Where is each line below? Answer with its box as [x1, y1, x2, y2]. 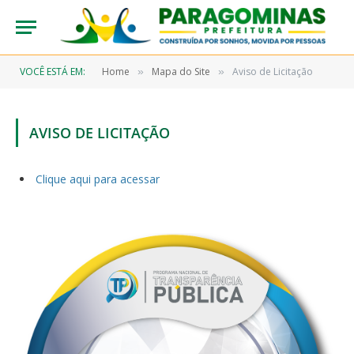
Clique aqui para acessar [36, 171, 160, 186]
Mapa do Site [152, 65, 210, 78]
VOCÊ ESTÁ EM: [20, 65, 85, 78]
